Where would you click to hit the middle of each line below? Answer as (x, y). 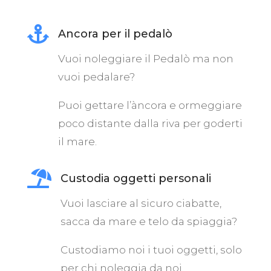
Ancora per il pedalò (115, 34)
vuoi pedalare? (96, 77)
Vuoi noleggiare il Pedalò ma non (145, 59)
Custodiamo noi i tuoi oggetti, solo (151, 250)
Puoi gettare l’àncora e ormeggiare (150, 106)
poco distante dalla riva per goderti (150, 124)
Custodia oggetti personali (135, 179)
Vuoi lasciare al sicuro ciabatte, (141, 204)
